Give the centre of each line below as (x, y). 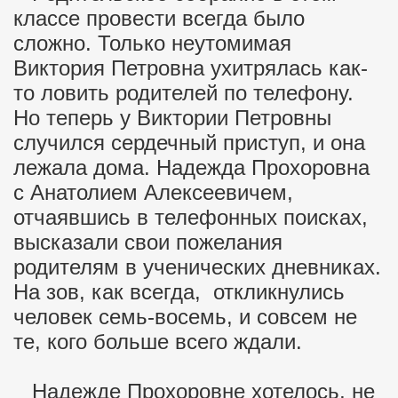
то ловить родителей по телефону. (187, 93)
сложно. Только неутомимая (152, 43)
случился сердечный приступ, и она (189, 143)
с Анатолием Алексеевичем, (153, 192)
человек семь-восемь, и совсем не (185, 317)
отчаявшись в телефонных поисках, (191, 217)
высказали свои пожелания (148, 242)
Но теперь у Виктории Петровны (172, 118)
